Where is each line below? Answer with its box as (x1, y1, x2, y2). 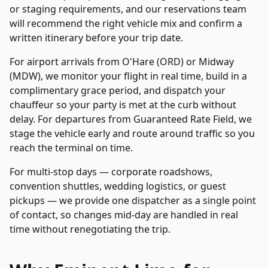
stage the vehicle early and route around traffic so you (10, 127, 255, 140)
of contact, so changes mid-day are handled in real (10, 208, 238, 221)
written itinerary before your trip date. (10, 31, 183, 44)
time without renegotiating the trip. (10, 223, 170, 236)
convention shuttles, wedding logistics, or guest (10, 179, 226, 193)
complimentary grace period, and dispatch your (10, 84, 226, 97)
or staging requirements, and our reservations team (10, 2, 246, 16)
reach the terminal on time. (10, 141, 133, 154)
